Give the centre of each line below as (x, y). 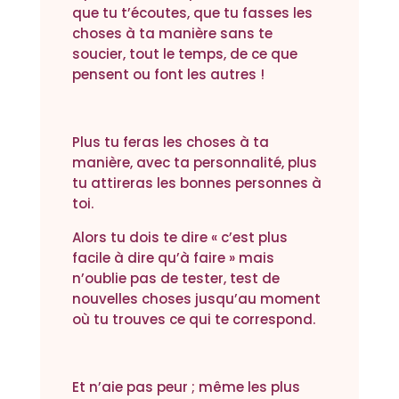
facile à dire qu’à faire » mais (173, 258)
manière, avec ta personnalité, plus (194, 163)
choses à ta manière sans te (172, 34)
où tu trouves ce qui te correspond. (195, 320)
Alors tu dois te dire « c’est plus (179, 238)
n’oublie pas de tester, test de (175, 279)
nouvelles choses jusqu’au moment (196, 299)
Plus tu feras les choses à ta (170, 142)
